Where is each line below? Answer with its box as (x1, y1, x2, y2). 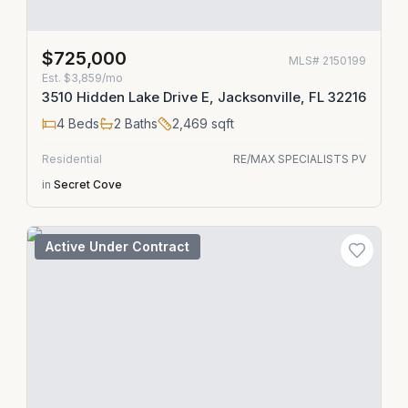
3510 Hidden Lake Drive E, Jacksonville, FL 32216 (42, 88, 366, 106)
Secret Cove (54, 178, 122, 191)
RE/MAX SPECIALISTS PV (233, 152, 366, 166)
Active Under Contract (46, 239, 189, 254)
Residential (42, 152, 102, 166)
